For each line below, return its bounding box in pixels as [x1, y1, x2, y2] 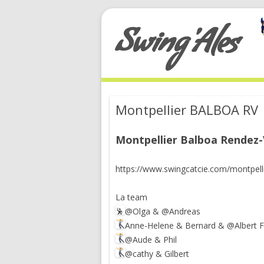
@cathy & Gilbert [125, 248, 189, 259]
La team [115, 192, 147, 203]
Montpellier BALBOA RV [115, 101, 258, 118]
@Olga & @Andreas [125, 206, 200, 217]
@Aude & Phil [125, 234, 177, 245]
